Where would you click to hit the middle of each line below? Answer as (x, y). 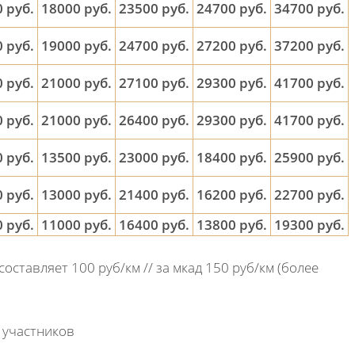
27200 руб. (232, 46)
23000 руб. (154, 157)
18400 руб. (232, 157)
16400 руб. (154, 225)
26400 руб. (154, 120)
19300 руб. (309, 225)
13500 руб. (76, 157)
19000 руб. (76, 46)
